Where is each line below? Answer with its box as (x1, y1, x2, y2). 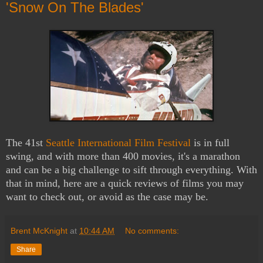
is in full (191, 136, 230, 149)
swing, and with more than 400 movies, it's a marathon (6, 150, 240, 162)
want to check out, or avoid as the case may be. (6, 190, 208, 203)
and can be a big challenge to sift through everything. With (6, 163, 257, 176)
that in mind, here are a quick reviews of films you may (6, 177, 244, 189)
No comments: (125, 225, 180, 235)
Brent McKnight (11, 225, 68, 235)
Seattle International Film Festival (46, 136, 191, 149)
